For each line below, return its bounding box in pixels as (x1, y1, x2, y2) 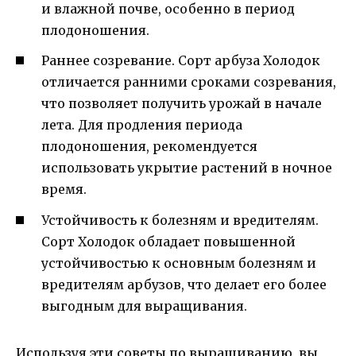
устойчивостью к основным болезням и (41, 254, 316, 271)
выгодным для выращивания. (41, 297, 247, 314)
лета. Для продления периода (41, 117, 242, 133)
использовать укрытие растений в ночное (41, 160, 332, 176)
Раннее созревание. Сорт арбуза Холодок (41, 52, 320, 69)
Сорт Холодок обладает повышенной (41, 233, 296, 250)
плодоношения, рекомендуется (41, 138, 257, 155)
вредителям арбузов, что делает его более (41, 276, 327, 292)
